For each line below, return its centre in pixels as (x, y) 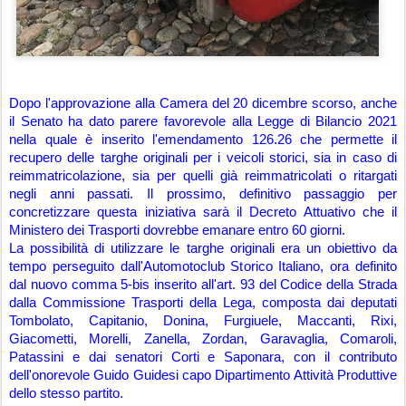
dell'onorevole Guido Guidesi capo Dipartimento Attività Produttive (203, 375)
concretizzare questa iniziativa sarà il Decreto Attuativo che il (203, 212)
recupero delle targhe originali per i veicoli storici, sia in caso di (203, 158)
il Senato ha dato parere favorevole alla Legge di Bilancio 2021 (203, 121)
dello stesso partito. (68, 393)
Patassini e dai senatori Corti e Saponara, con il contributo (203, 357)
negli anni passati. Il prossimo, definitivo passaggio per (203, 194)
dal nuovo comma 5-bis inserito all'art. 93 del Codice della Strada (203, 285)
